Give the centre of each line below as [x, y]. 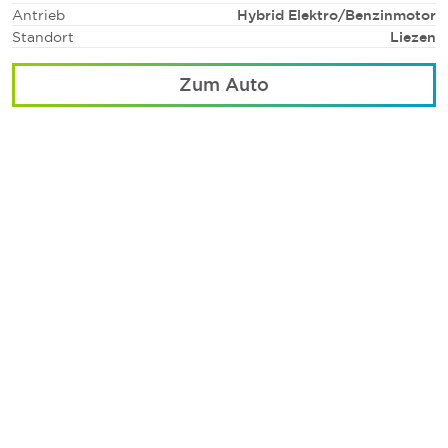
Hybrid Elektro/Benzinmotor [336, 14]
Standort [43, 36]
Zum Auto [224, 83]
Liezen [413, 36]
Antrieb [38, 14]
